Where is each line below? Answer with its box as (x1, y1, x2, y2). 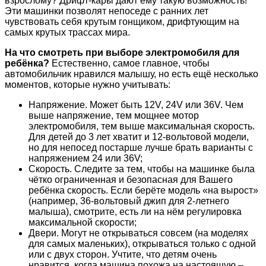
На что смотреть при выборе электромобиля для (5, 47, 239, 58)
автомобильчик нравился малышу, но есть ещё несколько (5, 68, 258, 79)
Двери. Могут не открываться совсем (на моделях (28, 227, 248, 238)
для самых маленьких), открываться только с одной (28, 238, 256, 249)
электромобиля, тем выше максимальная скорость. (28, 121, 255, 131)
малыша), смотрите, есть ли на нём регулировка (28, 206, 242, 217)
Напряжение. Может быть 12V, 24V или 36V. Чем (28, 99, 243, 110)
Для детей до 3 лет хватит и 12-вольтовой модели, (28, 131, 249, 142)
